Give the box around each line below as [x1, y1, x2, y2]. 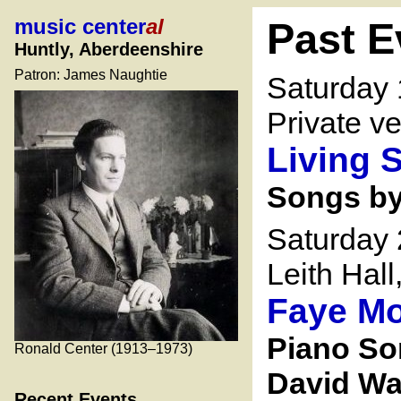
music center [14, 14, 146, 38]
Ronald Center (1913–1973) [14, 341, 192, 356]
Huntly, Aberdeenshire [14, 39, 203, 59]
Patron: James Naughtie [14, 67, 167, 82]
